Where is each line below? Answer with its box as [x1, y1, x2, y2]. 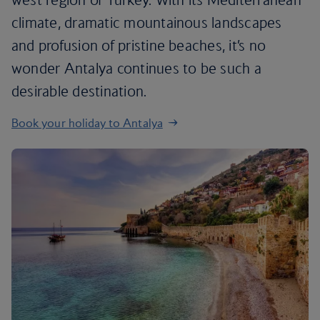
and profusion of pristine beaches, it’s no [11, 36, 266, 54]
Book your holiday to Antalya [11, 116, 163, 130]
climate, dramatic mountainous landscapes [11, 14, 282, 31]
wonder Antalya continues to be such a [11, 59, 261, 77]
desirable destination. [11, 82, 147, 100]
